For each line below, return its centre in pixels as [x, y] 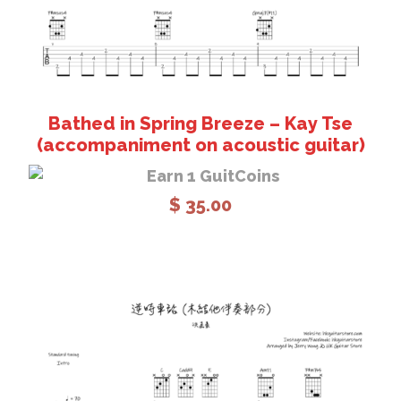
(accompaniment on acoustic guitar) [200, 145]
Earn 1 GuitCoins [209, 175]
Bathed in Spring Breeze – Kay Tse [200, 123]
